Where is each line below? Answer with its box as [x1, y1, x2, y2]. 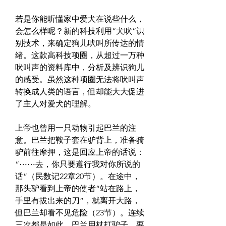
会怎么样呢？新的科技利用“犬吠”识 [15, 26, 144, 36]
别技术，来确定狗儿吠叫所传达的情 [15, 38, 144, 48]
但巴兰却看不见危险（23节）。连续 [15, 208, 144, 218]
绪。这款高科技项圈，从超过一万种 [15, 50, 144, 61]
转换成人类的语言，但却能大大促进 [15, 87, 144, 97]
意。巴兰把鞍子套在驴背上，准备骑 [15, 135, 144, 145]
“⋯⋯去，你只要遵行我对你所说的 [15, 159, 140, 169]
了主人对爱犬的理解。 [15, 99, 96, 109]
